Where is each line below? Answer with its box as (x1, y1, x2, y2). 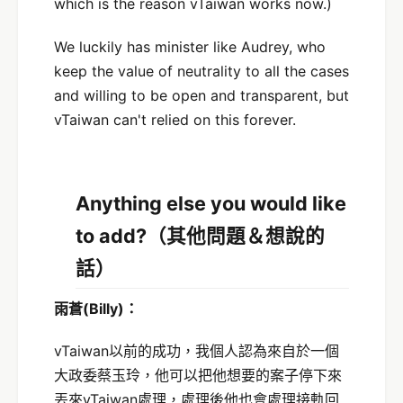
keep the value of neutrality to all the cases (54, 62, 349, 81)
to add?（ (76, 223, 166, 247)
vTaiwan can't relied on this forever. (54, 111, 296, 130)
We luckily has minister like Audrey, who (54, 38, 326, 57)
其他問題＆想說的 (166, 223, 325, 247)
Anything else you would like (76, 191, 346, 215)
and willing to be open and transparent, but (54, 86, 349, 105)
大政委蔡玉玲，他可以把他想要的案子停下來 (54, 366, 342, 385)
